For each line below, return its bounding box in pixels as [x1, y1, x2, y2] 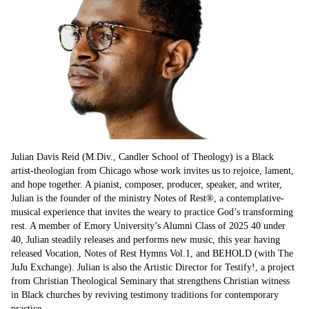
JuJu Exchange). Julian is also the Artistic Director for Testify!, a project [11, 262, 295, 273]
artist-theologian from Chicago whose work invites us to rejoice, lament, [11, 166, 294, 177]
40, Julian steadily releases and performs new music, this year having [11, 235, 280, 246]
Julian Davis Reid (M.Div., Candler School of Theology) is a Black [11, 152, 274, 163]
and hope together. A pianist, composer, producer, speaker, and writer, [11, 179, 282, 190]
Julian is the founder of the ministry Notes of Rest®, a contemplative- [11, 193, 284, 204]
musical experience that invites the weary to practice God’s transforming [11, 207, 293, 218]
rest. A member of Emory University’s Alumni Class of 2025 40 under [11, 221, 286, 232]
